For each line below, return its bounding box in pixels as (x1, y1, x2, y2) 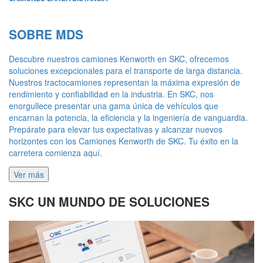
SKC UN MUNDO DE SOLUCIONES (9, 192, 210, 210)
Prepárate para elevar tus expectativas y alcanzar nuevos (9, 123, 222, 136)
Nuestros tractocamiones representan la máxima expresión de (9, 76, 240, 89)
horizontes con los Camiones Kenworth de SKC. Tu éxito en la (9, 135, 238, 147)
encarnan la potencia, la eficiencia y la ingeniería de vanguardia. (9, 112, 248, 124)
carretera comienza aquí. (9, 147, 102, 159)
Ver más (14, 168, 44, 181)
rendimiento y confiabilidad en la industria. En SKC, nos (9, 88, 214, 100)
